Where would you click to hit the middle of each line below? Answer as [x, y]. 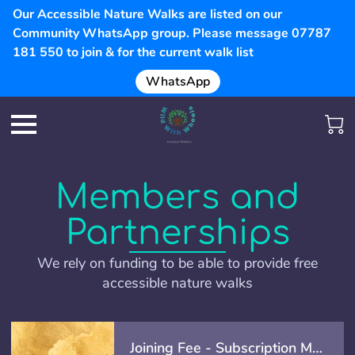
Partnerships [177, 233]
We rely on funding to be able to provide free [177, 263]
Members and [177, 197]
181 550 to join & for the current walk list [133, 52]
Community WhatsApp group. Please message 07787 [172, 33]
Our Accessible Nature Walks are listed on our [147, 14]
